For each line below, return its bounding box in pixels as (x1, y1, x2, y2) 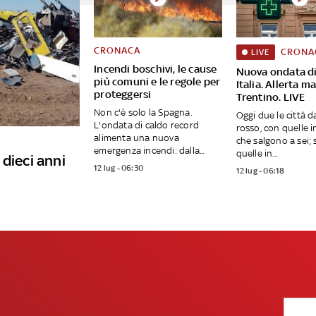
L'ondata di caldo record (94, 120, 199, 131)
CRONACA (94, 45, 141, 56)
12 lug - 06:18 (236, 166, 285, 176)
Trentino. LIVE (236, 91, 305, 104)
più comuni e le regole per (94, 75, 221, 88)
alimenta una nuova (94, 133, 179, 144)
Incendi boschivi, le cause (94, 63, 217, 75)
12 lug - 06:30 (94, 163, 143, 174)
